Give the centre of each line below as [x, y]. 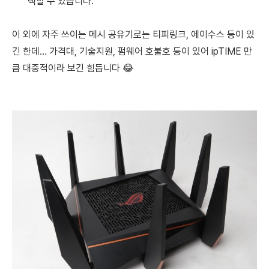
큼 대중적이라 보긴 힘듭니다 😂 [73, 68]
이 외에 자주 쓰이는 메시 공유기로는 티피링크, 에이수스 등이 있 [133, 35]
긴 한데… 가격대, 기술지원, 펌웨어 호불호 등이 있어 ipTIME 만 [132, 52]
